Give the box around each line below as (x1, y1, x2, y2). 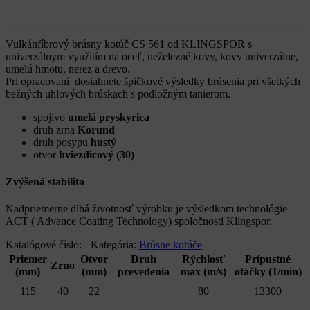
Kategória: (91, 239, 139, 251)
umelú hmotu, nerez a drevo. (6, 62, 130, 75)
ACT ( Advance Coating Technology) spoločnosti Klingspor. (6, 215, 272, 228)
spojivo (33, 111, 68, 123)
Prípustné (245, 253, 291, 266)
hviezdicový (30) (56, 148, 134, 161)
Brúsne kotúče (139, 239, 202, 251)
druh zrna (33, 123, 77, 136)
